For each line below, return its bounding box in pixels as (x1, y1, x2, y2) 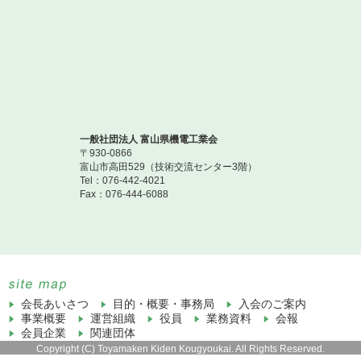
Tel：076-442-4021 (80, 175, 165, 186)
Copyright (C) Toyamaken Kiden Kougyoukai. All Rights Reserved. (36, 343, 325, 355)
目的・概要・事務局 (113, 297, 215, 310)
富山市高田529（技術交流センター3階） (80, 161, 257, 172)
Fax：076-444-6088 (80, 189, 168, 200)
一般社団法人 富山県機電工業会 (80, 134, 218, 145)
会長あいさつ (21, 297, 89, 310)
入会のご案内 (239, 297, 307, 310)
